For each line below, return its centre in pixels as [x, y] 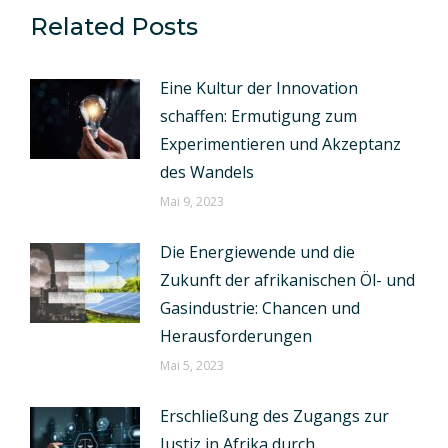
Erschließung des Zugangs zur [274, 416]
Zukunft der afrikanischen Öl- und [287, 280]
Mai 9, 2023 [192, 201]
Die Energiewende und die [257, 252]
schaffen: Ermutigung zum [258, 116]
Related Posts [114, 26]
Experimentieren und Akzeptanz [280, 144]
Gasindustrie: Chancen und [260, 308]
